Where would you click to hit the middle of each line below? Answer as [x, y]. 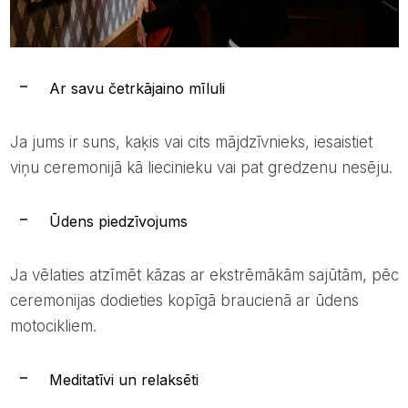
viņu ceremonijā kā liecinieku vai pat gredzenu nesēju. [201, 167]
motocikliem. [53, 326]
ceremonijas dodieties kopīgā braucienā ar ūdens [184, 300]
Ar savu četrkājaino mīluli [137, 88]
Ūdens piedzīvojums [118, 221]
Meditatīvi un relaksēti [123, 379]
